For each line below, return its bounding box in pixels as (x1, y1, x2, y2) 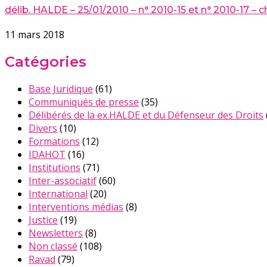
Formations (29, 135, 80, 148)
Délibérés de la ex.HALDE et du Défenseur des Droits (29, 108, 263, 122)
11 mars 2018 (5, 28, 64, 42)
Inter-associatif (29, 174, 97, 188)
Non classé (29, 240, 77, 253)
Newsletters (29, 226, 83, 240)
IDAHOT (29, 148, 66, 162)
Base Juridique (29, 82, 93, 96)
